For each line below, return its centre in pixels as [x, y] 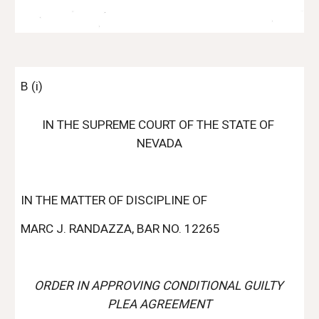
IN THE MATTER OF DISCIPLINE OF [114, 200]
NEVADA [159, 143]
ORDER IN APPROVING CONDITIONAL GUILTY [158, 286]
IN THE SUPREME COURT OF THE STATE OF [158, 125]
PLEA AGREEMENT [159, 304]
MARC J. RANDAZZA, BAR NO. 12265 [121, 229]
